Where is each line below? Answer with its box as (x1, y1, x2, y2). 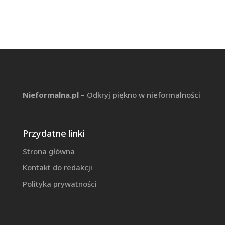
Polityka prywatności (22, 178, 97, 189)
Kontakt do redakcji (22, 162, 92, 173)
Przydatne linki (22, 127, 85, 139)
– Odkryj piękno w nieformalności (78, 89, 200, 100)
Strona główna (22, 146, 75, 156)
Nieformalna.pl (22, 89, 79, 100)
